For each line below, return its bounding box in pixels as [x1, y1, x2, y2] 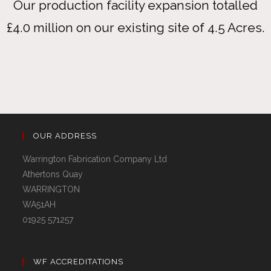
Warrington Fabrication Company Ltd [22, 154, 168, 165]
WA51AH [22, 200, 56, 210]
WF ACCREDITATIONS [33, 257, 124, 267]
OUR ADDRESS [33, 131, 97, 141]
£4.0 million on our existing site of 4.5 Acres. [6, 20, 265, 36]
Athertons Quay [22, 169, 83, 180]
